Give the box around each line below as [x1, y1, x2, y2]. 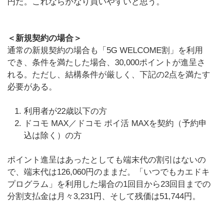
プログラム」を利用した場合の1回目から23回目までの [7, 180, 211, 189]
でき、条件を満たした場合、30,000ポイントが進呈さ [7, 58, 205, 67]
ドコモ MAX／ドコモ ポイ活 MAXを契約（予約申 [24, 119, 207, 128]
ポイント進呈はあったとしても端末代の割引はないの [7, 155, 206, 164]
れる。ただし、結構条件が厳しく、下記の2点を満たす [7, 70, 210, 79]
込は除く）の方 [24, 131, 82, 140]
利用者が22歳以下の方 [24, 107, 107, 116]
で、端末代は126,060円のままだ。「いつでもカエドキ [7, 167, 210, 177]
